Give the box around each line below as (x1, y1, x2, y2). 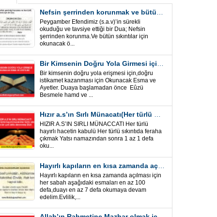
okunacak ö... (39, 40, 75, 47)
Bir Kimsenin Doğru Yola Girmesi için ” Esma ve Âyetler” (156, 59, 164, 67)
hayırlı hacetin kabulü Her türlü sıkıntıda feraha (39, 128, 162, 135)
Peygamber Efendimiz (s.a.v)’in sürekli (39, 18, 140, 25)
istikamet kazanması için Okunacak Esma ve (39, 77, 156, 84)
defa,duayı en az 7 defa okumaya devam (39, 186, 146, 193)
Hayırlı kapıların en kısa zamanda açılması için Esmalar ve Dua (157, 161, 165, 170)
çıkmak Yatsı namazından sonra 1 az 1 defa (39, 135, 154, 142)
